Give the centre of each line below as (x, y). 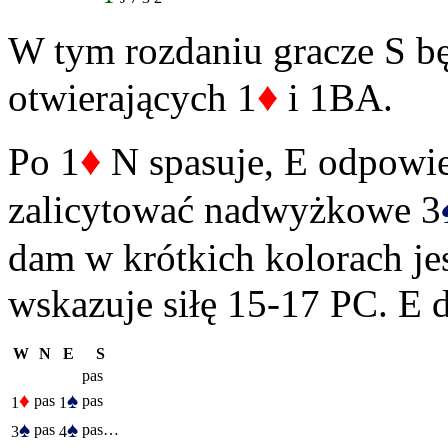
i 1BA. (335, 98)
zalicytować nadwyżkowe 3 (224, 210)
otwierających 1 (132, 98)
